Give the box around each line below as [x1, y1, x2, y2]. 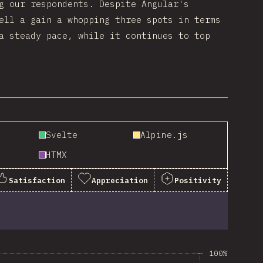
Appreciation [92, 175, 148, 186]
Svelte [46, 129, 78, 140]
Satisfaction [9, 175, 65, 186]
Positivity [174, 175, 221, 186]
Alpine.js [140, 129, 188, 140]
